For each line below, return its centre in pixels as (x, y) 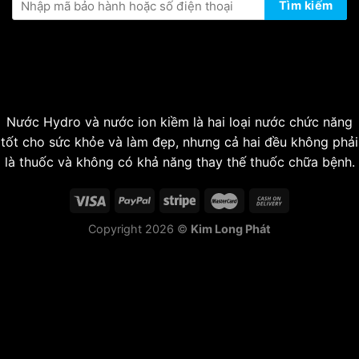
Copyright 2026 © (139, 228)
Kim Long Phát (231, 228)
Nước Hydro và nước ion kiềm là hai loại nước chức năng (179, 121)
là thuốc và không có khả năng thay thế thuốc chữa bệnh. (179, 161)
